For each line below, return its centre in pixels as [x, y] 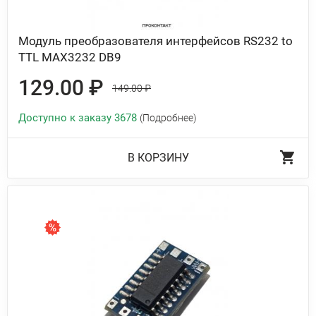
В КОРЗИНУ [158, 158]
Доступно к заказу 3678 [79, 118]
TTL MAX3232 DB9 [70, 57]
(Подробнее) [168, 118]
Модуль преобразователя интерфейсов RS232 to [156, 41]
